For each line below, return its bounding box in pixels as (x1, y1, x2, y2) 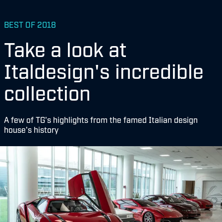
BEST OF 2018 (4, 19, 56, 29)
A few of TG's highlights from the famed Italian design (4, 114, 198, 124)
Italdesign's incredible (4, 58, 204, 82)
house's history (4, 124, 58, 134)
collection (4, 80, 91, 104)
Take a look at (4, 36, 126, 60)
